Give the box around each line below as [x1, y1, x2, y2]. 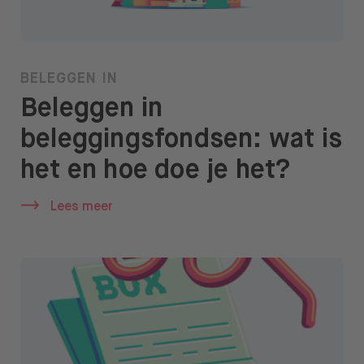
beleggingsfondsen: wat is [20, 127, 343, 154]
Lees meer [50, 201, 114, 214]
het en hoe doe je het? [20, 158, 291, 184]
